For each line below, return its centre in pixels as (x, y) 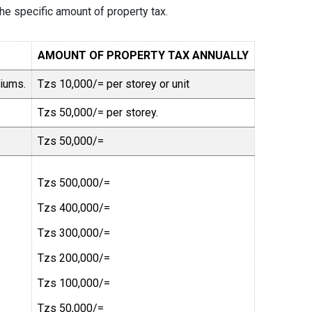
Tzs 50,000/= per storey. (98, 112)
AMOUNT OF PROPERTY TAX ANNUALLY (143, 55)
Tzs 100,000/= (74, 283)
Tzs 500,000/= (74, 182)
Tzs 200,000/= (74, 258)
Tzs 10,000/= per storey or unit (114, 84)
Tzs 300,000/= (74, 233)
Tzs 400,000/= (74, 208)
